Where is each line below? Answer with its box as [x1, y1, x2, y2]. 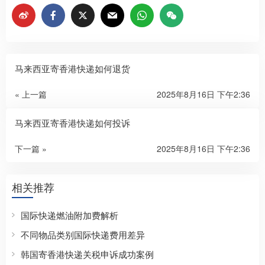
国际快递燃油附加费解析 [21, 208, 118, 221]
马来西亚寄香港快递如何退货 [15, 62, 130, 75]
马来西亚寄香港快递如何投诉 [15, 116, 130, 129]
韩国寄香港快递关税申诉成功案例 [21, 247, 154, 260]
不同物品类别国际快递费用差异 [21, 228, 145, 241]
